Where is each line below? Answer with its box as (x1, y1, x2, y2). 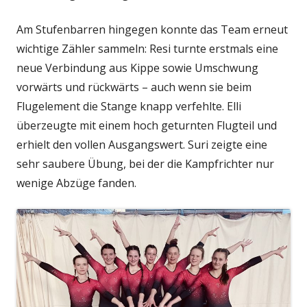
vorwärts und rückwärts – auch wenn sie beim (16, 79, 251, 95)
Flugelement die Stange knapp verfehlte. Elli (16, 99, 241, 114)
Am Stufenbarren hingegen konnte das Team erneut (16, 22, 288, 38)
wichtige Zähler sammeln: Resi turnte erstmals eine (16, 41, 278, 57)
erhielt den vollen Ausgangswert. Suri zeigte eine (16, 137, 267, 153)
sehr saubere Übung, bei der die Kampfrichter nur (16, 156, 274, 172)
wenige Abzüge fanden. (16, 175, 136, 191)
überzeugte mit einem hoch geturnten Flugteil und (16, 118, 277, 134)
